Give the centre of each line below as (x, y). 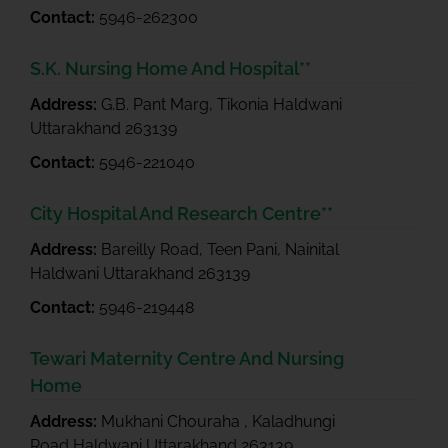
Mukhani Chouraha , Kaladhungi (218, 421)
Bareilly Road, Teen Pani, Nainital (220, 249)
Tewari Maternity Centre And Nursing (187, 358)
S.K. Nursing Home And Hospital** (170, 68)
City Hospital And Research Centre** (181, 213)
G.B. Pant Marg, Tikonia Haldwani (221, 104)
